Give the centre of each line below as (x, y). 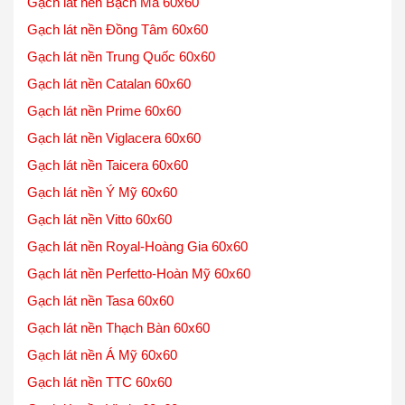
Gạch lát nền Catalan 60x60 (109, 84)
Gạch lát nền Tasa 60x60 (100, 301)
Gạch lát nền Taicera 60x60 (108, 165)
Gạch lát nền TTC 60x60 (99, 382)
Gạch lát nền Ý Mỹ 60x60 (102, 192)
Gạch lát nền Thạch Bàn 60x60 (118, 328)
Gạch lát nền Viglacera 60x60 (114, 138)
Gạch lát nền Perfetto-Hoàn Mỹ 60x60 (139, 273)
